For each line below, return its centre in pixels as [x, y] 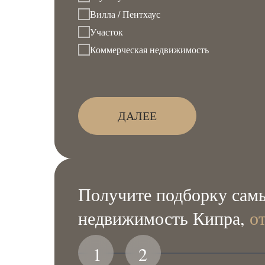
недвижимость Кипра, [164, 217]
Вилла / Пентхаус [125, 14]
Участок [106, 32]
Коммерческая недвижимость [149, 50]
